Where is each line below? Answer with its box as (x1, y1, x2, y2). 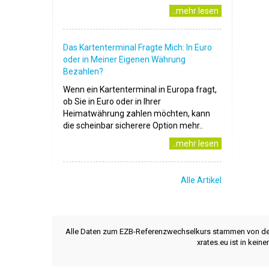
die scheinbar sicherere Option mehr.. (63, 121, 203, 131)
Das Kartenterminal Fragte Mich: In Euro (63, 43, 212, 53)
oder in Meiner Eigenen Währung (63, 55, 186, 65)
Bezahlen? (63, 67, 103, 77)
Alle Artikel (181, 175, 222, 186)
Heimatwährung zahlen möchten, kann (63, 109, 210, 119)
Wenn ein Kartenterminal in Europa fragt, (63, 85, 217, 95)
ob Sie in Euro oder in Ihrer (63, 97, 161, 107)
